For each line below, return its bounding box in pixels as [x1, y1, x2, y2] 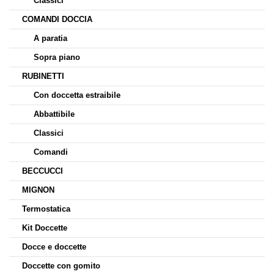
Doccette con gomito [22, 261, 100, 270]
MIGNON [22, 185, 54, 194]
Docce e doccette [22, 242, 86, 251]
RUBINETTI [22, 72, 64, 81]
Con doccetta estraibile [34, 91, 120, 100]
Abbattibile [34, 109, 75, 119]
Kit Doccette [22, 223, 67, 232]
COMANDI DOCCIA [22, 15, 92, 24]
